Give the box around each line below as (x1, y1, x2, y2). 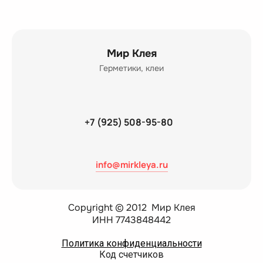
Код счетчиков (99, 249, 164, 261)
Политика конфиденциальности (61, 238, 202, 249)
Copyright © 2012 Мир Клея (68, 201, 195, 214)
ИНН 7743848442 (92, 214, 171, 227)
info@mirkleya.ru (95, 159, 168, 171)
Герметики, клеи (99, 63, 164, 74)
